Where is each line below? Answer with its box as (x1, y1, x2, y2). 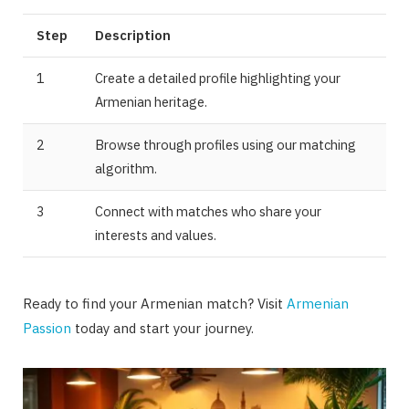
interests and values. (95, 226, 216, 245)
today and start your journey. (71, 319, 254, 337)
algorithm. (95, 160, 157, 178)
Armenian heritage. (95, 93, 207, 111)
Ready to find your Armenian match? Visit (23, 294, 287, 312)
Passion (23, 319, 71, 337)
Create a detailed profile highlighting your (95, 69, 341, 88)
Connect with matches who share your (95, 203, 321, 221)
